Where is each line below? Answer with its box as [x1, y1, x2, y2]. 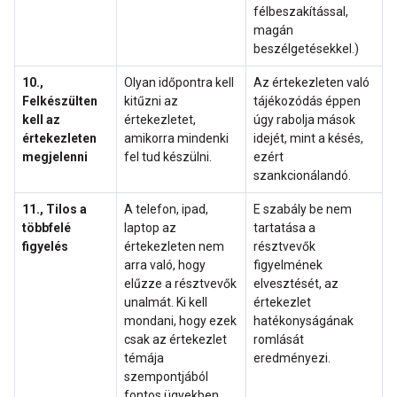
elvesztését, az [253, 276, 339, 292]
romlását [253, 332, 304, 347]
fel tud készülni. [124, 150, 212, 165]
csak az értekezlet [124, 332, 227, 347]
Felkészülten [22, 94, 97, 109]
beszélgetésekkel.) [253, 42, 359, 57]
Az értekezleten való [253, 75, 370, 90]
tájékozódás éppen [253, 94, 361, 109]
